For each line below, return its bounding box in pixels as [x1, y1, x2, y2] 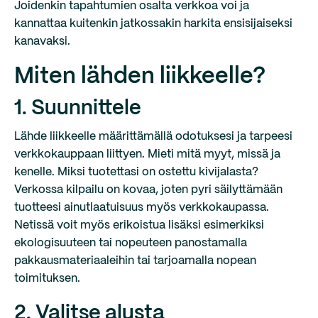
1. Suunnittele [14, 99, 141, 119]
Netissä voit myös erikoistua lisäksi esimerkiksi [14, 220, 264, 231]
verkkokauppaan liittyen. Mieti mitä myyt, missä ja [14, 149, 280, 160]
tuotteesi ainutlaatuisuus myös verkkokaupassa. [14, 202, 269, 213]
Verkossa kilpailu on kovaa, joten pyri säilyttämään [14, 185, 283, 195]
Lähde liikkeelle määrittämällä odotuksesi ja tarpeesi [14, 131, 292, 142]
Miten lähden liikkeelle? [14, 66, 265, 87]
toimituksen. [14, 273, 80, 284]
